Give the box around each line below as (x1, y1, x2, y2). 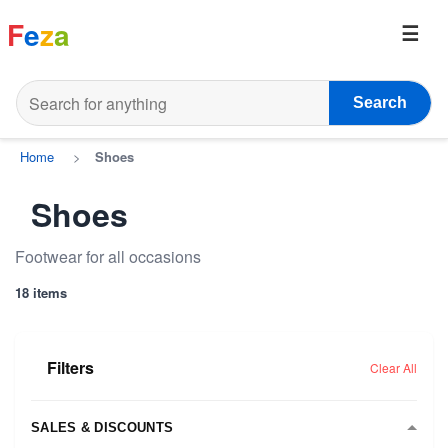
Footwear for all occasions (15, 245, 201, 268)
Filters (47, 356, 94, 379)
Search (353, 94, 407, 111)
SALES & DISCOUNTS (31, 419, 174, 435)
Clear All (370, 359, 417, 376)
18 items (15, 283, 67, 302)
